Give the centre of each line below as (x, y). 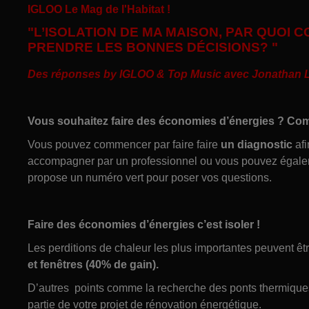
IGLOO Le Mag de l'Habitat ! (99, 9)
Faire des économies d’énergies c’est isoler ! (145, 224)
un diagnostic (257, 144)
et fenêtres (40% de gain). (93, 264)
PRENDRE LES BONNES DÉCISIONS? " (153, 47)
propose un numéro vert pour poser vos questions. (150, 177)
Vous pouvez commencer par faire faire (124, 144)
